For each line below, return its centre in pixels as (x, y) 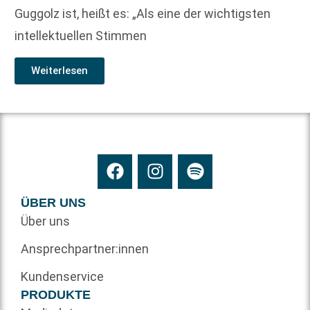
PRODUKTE (56, 294)
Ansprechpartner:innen (85, 248)
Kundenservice (62, 276)
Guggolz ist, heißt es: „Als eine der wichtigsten (143, 14)
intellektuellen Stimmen (81, 36)
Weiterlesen (60, 70)
